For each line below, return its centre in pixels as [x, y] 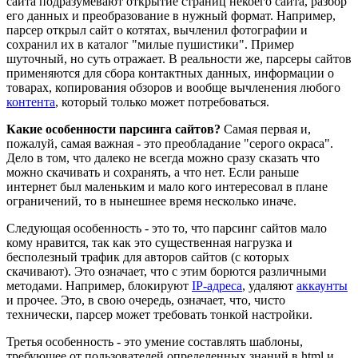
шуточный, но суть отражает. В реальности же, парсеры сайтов [179, 58]
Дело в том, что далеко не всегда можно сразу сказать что [163, 157]
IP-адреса [217, 285]
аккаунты [322, 285]
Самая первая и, [266, 129]
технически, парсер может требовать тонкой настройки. [159, 314]
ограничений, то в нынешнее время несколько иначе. [151, 201]
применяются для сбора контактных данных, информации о [170, 73]
